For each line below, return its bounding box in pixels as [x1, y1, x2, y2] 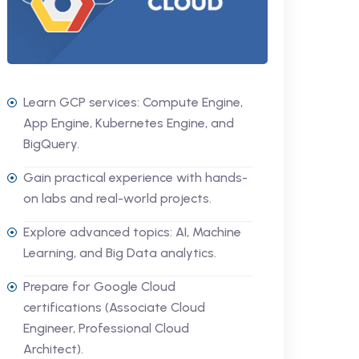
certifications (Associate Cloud [22, 299, 205, 315]
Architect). [22, 341, 83, 357]
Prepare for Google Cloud [22, 278, 175, 294]
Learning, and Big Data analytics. [22, 244, 216, 260]
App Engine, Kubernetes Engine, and [22, 115, 234, 131]
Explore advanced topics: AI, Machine [22, 224, 241, 240]
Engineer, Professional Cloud [22, 320, 189, 336]
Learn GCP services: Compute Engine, [22, 94, 243, 110]
